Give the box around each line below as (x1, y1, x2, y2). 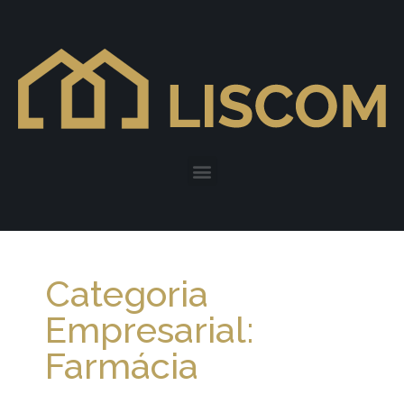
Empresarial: (45, 308, 253, 351)
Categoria (45, 272, 208, 315)
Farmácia (45, 344, 198, 387)
